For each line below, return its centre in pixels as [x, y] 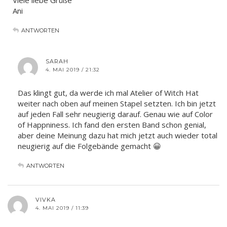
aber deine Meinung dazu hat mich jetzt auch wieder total [118, 135]
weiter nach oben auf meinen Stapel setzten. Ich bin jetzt [117, 103]
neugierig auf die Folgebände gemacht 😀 [89, 146]
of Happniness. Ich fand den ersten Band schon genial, [112, 124]
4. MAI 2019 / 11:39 [62, 208]
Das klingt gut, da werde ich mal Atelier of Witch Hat [108, 92]
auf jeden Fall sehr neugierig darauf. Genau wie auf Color [115, 114]
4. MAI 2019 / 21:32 [73, 69]
